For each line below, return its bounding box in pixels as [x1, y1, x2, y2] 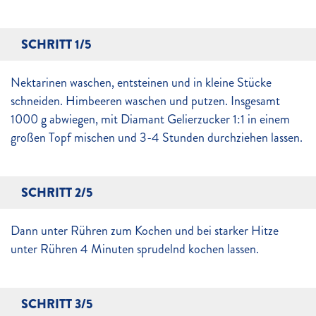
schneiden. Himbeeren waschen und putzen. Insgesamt [11, 92, 280, 110]
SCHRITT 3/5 [21, 295, 92, 313]
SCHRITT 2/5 [21, 183, 92, 202]
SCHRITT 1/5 [21, 35, 91, 54]
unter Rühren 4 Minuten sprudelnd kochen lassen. [11, 240, 259, 258]
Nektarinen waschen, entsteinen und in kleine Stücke [11, 73, 272, 92]
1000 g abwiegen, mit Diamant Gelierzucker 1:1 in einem [11, 110, 290, 128]
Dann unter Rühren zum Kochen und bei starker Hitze [11, 221, 279, 240]
